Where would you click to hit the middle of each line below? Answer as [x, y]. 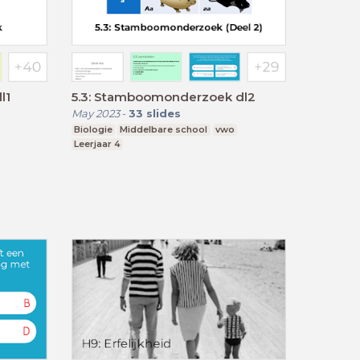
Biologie [93, 129]
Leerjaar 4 [97, 143]
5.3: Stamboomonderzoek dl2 [163, 96]
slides [163, 113]
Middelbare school [164, 129]
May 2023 [95, 113]
